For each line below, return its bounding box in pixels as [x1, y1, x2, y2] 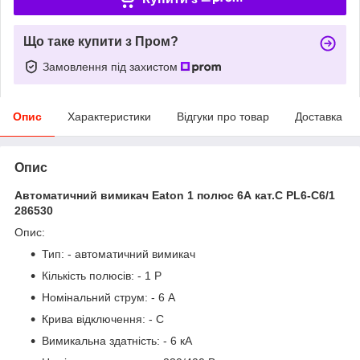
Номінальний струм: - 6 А [42, 290, 175, 304]
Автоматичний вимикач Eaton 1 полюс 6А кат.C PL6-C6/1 [14, 188, 335, 202]
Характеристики [67, 109, 151, 123]
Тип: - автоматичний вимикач [42, 247, 195, 260]
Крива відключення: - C [42, 312, 164, 325]
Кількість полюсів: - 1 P [42, 268, 162, 282]
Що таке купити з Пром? [23, 34, 178, 48]
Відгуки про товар [177, 109, 269, 123]
